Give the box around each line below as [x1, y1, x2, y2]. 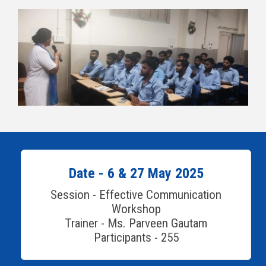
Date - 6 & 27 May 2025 [68, 164, 204, 182]
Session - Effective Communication [50, 187, 221, 202]
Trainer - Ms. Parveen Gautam [65, 216, 207, 230]
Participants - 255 [93, 230, 179, 245]
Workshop [111, 201, 161, 216]
